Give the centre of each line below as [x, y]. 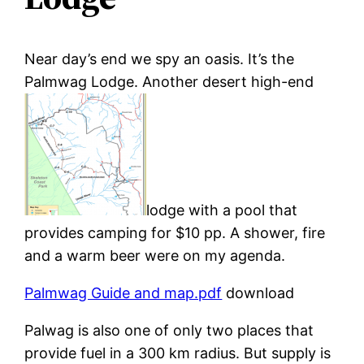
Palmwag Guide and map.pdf [123, 292]
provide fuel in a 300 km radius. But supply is [178, 353]
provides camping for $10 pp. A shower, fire [175, 232]
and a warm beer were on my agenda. [155, 255]
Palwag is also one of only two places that [169, 330]
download [258, 292]
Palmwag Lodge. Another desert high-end [169, 81]
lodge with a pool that [222, 210]
